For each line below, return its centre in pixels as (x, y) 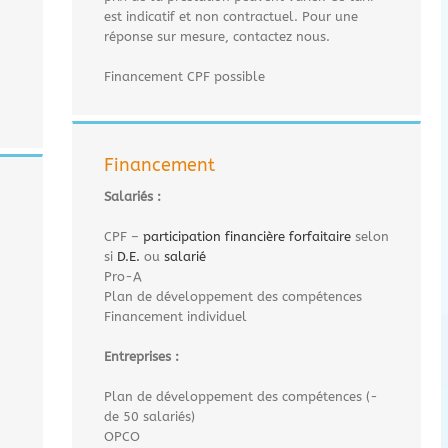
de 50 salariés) (150, 416)
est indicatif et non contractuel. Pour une (231, 16)
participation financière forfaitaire (247, 236)
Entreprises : (142, 356)
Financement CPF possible (185, 76)
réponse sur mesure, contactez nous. (217, 36)
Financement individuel (176, 316)
